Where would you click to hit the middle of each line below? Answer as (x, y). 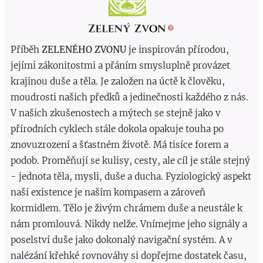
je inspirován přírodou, (178, 50)
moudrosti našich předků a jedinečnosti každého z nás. (129, 97)
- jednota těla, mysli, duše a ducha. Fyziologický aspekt (131, 177)
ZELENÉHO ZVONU (83, 50)
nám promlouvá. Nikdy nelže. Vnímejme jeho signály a (129, 224)
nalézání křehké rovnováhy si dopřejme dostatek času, (129, 256)
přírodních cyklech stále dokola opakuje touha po (117, 129)
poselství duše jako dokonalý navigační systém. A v (122, 240)
